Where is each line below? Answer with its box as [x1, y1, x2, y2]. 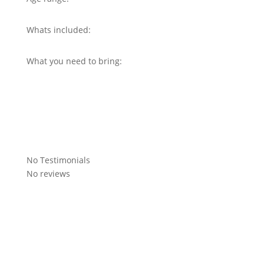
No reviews [26, 168, 70, 179]
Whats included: [26, 24, 91, 35]
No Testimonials [26, 154, 90, 166]
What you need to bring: [26, 55, 122, 67]
